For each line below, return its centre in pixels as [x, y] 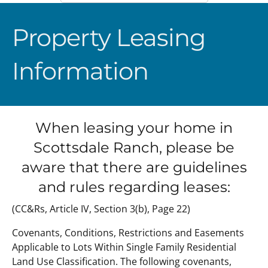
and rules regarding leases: [134, 187]
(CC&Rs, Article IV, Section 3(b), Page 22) [101, 209]
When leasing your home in [134, 128]
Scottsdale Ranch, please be [134, 147]
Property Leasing [109, 37]
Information [80, 71]
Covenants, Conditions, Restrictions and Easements [128, 233]
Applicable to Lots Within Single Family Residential [124, 247]
